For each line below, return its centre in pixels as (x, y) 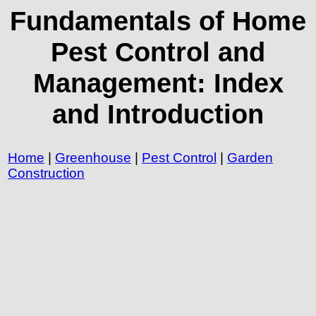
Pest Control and (158, 52)
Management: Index (158, 83)
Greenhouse (93, 157)
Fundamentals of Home (158, 21)
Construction (46, 173)
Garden (250, 157)
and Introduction (158, 114)
